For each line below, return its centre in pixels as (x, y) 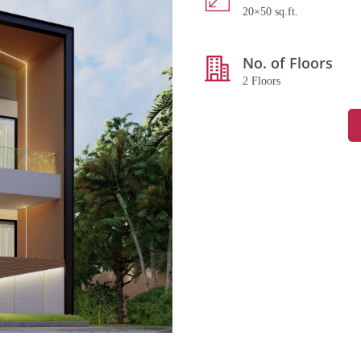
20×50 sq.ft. (270, 12)
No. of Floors (288, 63)
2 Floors (261, 81)
